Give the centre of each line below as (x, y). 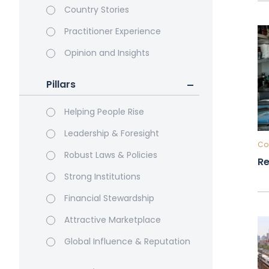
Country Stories (97, 10)
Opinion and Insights (107, 53)
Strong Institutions (103, 177)
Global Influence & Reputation (128, 241)
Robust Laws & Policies (111, 155)
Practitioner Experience (113, 31)
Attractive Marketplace (113, 220)
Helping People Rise (104, 112)
